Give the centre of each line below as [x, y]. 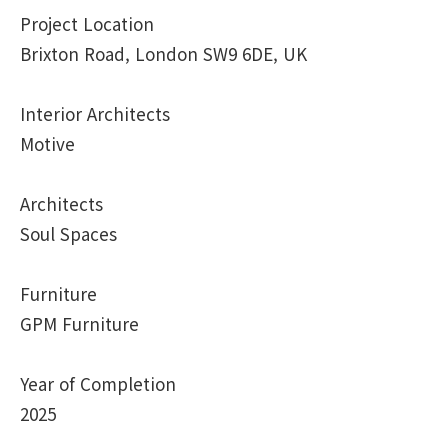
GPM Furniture [79, 324]
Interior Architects [95, 114]
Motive [47, 144]
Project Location [87, 24]
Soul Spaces [68, 234]
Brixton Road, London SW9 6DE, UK [163, 54]
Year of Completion [98, 384]
